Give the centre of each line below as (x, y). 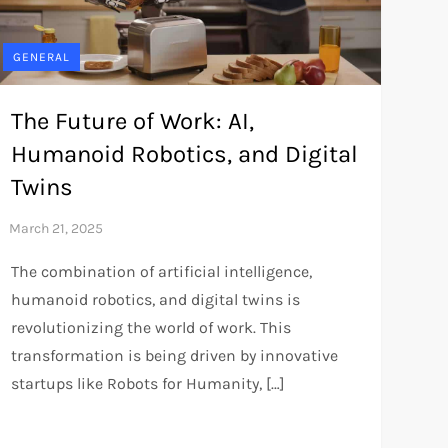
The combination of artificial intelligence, (161, 271)
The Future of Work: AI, (132, 120)
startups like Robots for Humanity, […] (147, 383)
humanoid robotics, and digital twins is (155, 299)
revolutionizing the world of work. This (150, 327)
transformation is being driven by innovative (174, 355)
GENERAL (41, 56)
